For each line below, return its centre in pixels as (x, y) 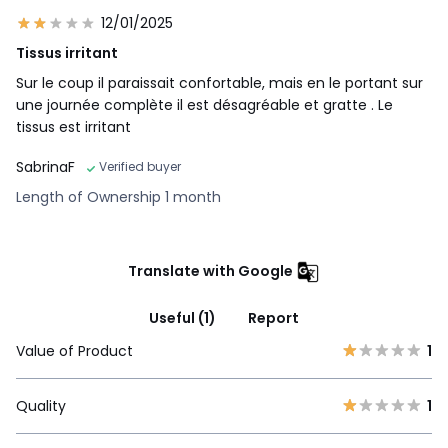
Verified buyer (140, 167)
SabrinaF (45, 167)
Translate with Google (210, 271)
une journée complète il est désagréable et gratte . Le (204, 105)
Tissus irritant (67, 53)
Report (273, 318)
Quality (41, 406)
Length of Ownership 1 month (118, 197)
